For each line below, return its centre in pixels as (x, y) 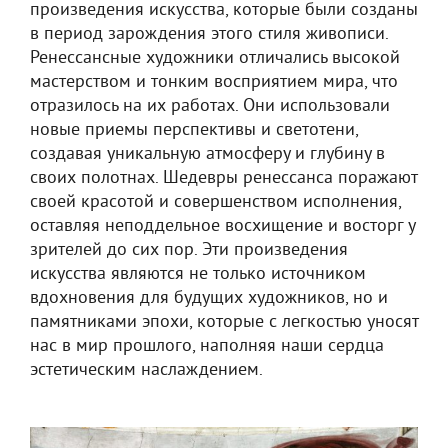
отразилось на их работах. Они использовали (210, 106)
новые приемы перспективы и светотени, (194, 130)
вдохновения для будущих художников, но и (209, 298)
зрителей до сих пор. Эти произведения (189, 250)
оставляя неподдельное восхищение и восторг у (222, 226)
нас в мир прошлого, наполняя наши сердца (207, 346)
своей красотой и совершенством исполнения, (215, 202)
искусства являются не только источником (198, 274)
